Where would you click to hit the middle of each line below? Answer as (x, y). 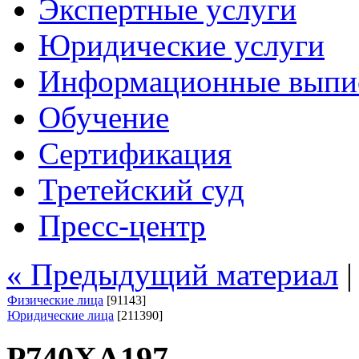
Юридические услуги (182, 45)
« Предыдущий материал (172, 274)
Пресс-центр (122, 226)
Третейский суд (141, 190)
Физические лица (55, 300)
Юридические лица (61, 315)
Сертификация (135, 153)
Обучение (104, 117)
